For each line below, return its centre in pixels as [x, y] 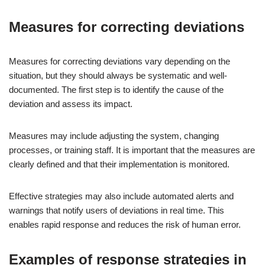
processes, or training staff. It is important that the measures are [132, 150]
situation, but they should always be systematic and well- [118, 76]
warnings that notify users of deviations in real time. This [117, 211]
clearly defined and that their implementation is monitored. [119, 164]
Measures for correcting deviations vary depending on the [119, 62]
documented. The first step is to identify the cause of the [116, 90]
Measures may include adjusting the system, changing [114, 136]
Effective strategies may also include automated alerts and [121, 196]
